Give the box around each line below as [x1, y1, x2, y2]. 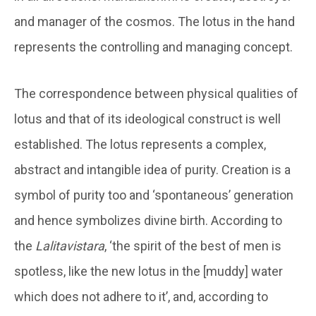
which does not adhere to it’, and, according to [14, 289, 268, 305]
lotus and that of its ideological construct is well [14, 111, 281, 127]
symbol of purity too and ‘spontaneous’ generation [14, 188, 293, 203]
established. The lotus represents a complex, [14, 137, 266, 152]
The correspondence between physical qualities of [14, 86, 298, 102]
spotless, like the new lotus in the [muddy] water [14, 264, 283, 279]
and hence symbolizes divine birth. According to [14, 213, 282, 229]
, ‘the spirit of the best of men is [104, 238, 281, 254]
